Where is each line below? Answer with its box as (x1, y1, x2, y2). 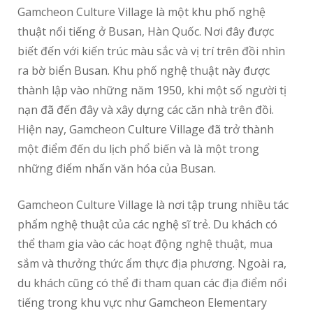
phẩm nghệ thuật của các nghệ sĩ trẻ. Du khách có (17, 217, 277, 233)
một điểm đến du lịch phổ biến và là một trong (17, 141, 259, 157)
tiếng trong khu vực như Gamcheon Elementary (17, 295, 267, 311)
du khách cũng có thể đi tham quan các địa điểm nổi (17, 275, 286, 291)
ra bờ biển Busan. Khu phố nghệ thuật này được (17, 63, 270, 79)
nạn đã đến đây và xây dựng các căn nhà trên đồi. (17, 102, 274, 118)
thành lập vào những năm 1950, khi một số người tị (17, 82, 286, 99)
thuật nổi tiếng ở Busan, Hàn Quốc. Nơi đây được (17, 24, 274, 40)
